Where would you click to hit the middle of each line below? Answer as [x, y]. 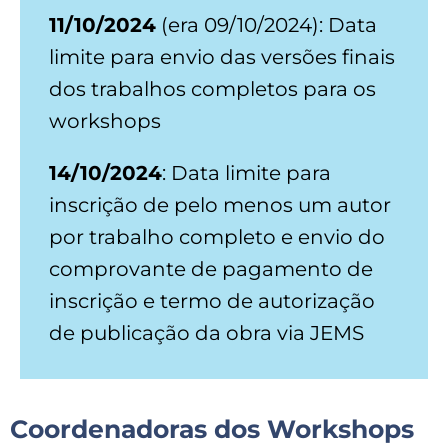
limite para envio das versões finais [222, 56]
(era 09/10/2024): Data [267, 24]
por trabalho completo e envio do [217, 236]
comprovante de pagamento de [211, 268]
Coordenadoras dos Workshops [212, 428]
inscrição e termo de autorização [212, 300]
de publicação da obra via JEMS [207, 332]
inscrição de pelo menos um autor [220, 204]
